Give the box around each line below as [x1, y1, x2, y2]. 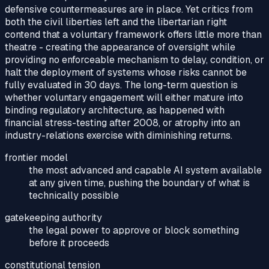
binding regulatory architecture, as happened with [5, 104, 225, 117]
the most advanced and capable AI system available [29, 164, 262, 177]
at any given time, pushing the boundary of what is [29, 177, 250, 190]
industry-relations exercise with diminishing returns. [5, 129, 232, 142]
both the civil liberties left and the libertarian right [5, 16, 227, 29]
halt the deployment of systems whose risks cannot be [5, 66, 247, 79]
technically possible [29, 189, 119, 202]
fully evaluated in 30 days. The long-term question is [5, 79, 238, 92]
